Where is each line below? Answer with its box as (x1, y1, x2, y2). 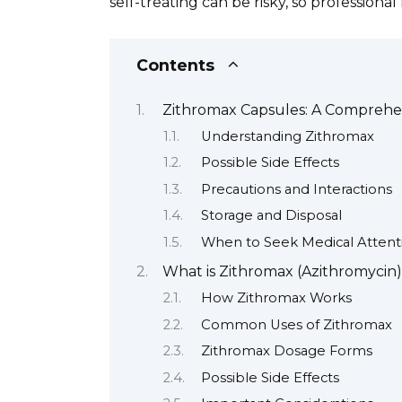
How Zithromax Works (200, 290, 352, 307)
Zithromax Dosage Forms (200, 343, 372, 360)
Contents (136, 56, 214, 75)
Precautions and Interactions (200, 180, 392, 197)
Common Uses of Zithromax (200, 316, 392, 333)
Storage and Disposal (200, 207, 342, 224)
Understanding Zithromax (200, 128, 374, 144)
